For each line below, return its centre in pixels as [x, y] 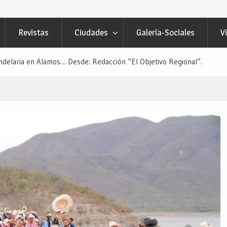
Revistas [33, 32]
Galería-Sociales [165, 32]
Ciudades [91, 32]
